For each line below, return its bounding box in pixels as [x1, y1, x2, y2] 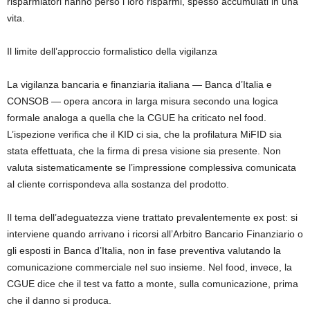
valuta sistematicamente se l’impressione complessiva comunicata [7, 161, 296, 173]
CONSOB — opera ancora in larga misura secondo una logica [7, 95, 278, 107]
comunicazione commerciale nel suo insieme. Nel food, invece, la [7, 261, 292, 273]
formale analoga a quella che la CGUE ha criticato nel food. [7, 111, 266, 123]
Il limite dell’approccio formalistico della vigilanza [7, 45, 217, 57]
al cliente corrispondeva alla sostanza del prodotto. [7, 178, 229, 190]
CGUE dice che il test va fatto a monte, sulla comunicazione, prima [7, 277, 298, 289]
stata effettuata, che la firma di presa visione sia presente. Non [7, 145, 281, 156]
